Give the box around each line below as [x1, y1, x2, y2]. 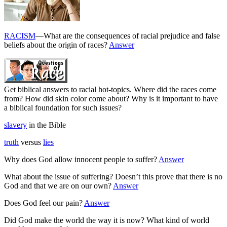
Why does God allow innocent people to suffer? [4, 155, 159, 164]
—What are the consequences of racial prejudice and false [35, 31, 220, 40]
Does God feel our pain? [4, 198, 84, 207]
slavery [4, 120, 27, 129]
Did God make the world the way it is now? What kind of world [4, 215, 209, 224]
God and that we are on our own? [4, 181, 113, 190]
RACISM [4, 31, 35, 40]
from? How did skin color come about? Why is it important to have [4, 94, 218, 103]
